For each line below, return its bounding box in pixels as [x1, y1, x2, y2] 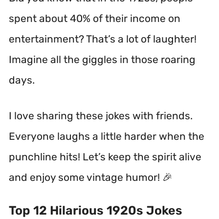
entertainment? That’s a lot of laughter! [9, 32, 197, 45]
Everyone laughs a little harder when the [9, 130, 204, 142]
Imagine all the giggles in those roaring [9, 53, 196, 66]
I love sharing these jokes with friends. [9, 109, 193, 122]
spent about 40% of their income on [9, 12, 180, 24]
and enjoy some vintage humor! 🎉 [9, 171, 173, 183]
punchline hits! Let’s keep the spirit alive [9, 151, 201, 163]
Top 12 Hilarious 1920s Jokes [9, 203, 182, 218]
